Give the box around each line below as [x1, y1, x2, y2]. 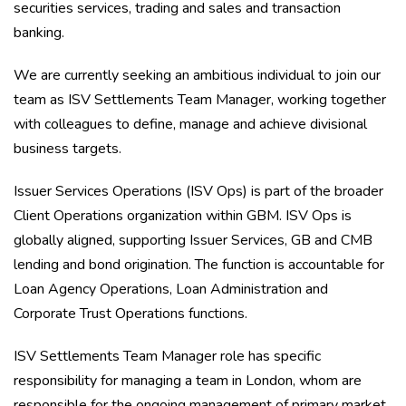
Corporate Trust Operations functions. [14, 304, 251, 324]
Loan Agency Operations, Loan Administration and [14, 279, 328, 299]
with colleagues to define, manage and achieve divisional [14, 114, 367, 134]
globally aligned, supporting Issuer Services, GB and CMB [14, 230, 372, 250]
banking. [14, 23, 64, 43]
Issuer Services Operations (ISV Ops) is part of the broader [14, 181, 383, 201]
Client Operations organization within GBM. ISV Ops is [14, 206, 352, 226]
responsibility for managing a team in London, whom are [14, 371, 362, 391]
